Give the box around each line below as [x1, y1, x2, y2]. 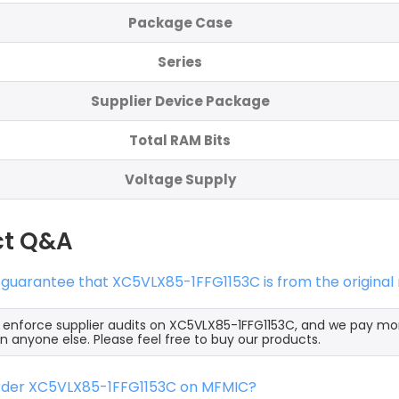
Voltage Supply [124, 169, 236, 189]
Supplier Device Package [90, 91, 270, 110]
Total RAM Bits [129, 130, 231, 150]
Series [158, 52, 202, 71]
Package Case [127, 12, 232, 32]
